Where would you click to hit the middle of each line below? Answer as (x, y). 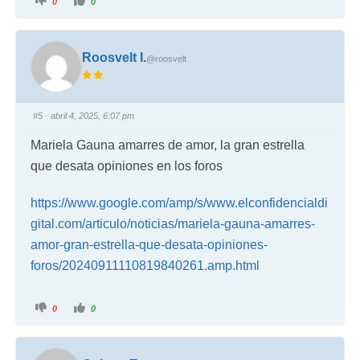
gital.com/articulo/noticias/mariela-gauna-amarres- (173, 223)
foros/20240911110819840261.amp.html (145, 265)
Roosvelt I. (114, 58)
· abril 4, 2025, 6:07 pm (89, 115)
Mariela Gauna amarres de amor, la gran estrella (168, 145)
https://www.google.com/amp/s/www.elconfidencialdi (180, 202)
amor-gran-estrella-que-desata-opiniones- (149, 244)
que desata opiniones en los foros (127, 166)
